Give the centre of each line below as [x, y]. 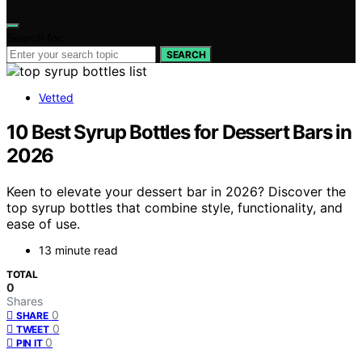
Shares [25, 301]
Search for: [36, 38]
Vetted [56, 97]
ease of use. [43, 223]
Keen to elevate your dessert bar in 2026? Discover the [176, 191]
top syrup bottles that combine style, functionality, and [175, 207]
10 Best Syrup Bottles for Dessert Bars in [179, 132]
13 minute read [78, 250]
